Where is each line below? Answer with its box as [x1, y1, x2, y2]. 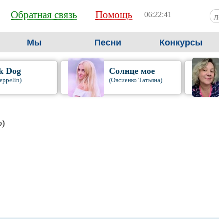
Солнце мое [109, 66, 155, 76]
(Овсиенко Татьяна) [109, 76, 162, 84]
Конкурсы [159, 38, 202, 47]
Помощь [95, 9, 132, 21]
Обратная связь [11, 9, 77, 21]
